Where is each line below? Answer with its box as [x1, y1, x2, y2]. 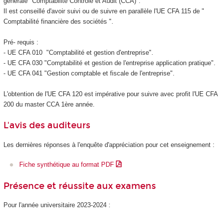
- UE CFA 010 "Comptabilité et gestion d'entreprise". [3, 48, 153, 56]
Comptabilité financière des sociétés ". [3, 17, 113, 25]
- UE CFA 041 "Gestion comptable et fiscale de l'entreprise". [3, 69, 175, 77]
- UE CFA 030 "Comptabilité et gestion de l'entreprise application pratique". [3, 59, 216, 67]
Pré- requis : [3, 38, 38, 46]
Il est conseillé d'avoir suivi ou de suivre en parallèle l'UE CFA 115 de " [3, 7, 204, 15]
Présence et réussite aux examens [3, 180, 156, 191]
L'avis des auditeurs [3, 120, 90, 131]
